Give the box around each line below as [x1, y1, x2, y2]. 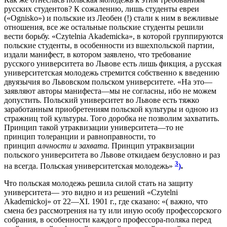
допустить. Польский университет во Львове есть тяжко [4, 95, 199, 104]
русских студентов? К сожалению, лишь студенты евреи [4, 4, 199, 13]
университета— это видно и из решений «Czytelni [4, 188, 178, 197]
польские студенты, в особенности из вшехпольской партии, [4, 41, 214, 50]
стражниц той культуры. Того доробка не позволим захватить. [4, 113, 219, 123]
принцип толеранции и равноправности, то [4, 132, 156, 141]
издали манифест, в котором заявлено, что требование [4, 50, 191, 59]
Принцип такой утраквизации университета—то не [4, 123, 183, 132]
